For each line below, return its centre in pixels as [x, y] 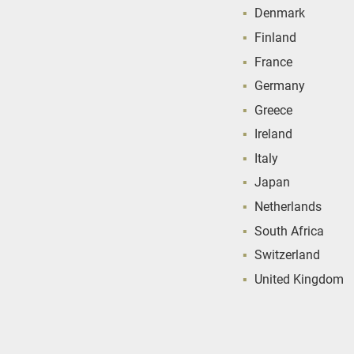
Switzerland [288, 254]
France [274, 61]
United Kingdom [299, 278]
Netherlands [288, 206]
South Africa [290, 230]
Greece [274, 109]
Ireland [274, 134]
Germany [280, 85]
